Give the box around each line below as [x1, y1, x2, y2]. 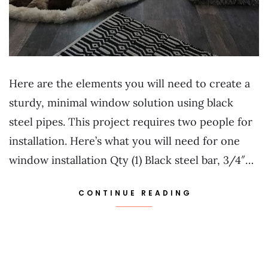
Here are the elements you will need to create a [9, 77, 250, 91]
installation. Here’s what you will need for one [9, 134, 240, 148]
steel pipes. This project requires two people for [9, 115, 252, 129]
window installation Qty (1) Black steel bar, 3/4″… [9, 153, 254, 167]
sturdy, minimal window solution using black [9, 96, 233, 110]
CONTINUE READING [78, 188, 192, 199]
